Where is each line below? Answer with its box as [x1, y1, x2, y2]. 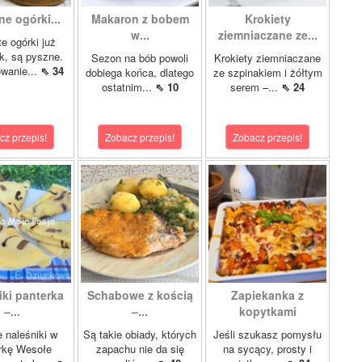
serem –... [230, 79, 281, 95]
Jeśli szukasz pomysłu [213, 326, 322, 342]
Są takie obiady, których [83, 326, 196, 342]
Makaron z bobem [90, 11, 189, 27]
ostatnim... [101, 79, 155, 95]
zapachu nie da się [95, 341, 184, 356]
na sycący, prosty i [223, 341, 312, 356]
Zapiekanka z [231, 287, 304, 303]
